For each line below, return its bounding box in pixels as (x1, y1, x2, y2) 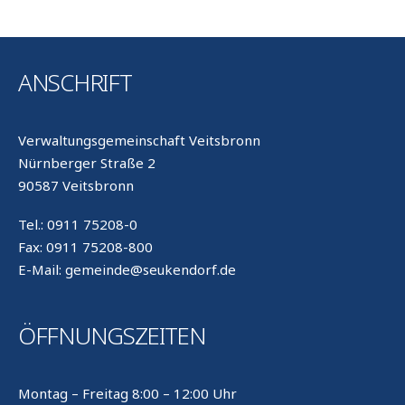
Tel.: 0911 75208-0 (18, 214, 137, 233)
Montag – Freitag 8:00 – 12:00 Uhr (18, 383, 237, 402)
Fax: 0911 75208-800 (18, 237, 153, 256)
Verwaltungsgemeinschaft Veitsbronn (18, 131, 260, 150)
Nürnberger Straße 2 (18, 154, 155, 173)
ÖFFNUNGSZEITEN (18, 318, 206, 352)
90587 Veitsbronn (18, 176, 134, 195)
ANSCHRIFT (18, 66, 132, 99)
